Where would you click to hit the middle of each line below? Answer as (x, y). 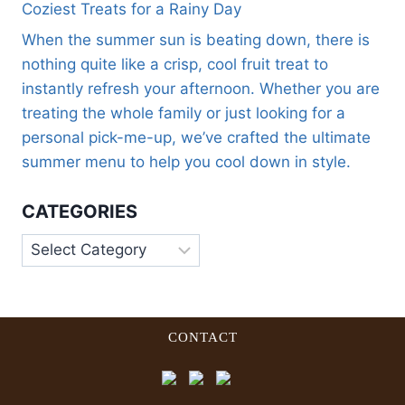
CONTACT (202, 337)
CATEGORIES (80, 211)
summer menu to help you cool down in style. (186, 162)
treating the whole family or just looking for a (184, 113)
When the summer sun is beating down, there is (196, 40)
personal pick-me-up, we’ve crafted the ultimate (196, 138)
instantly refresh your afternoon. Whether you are (201, 89)
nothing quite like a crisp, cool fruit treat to (175, 65)
